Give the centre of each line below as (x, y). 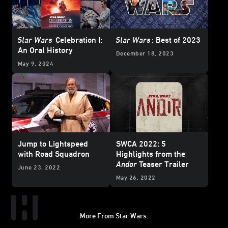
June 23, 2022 (39, 167)
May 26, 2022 (136, 177)
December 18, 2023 (145, 53)
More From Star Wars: (114, 215)
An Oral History (46, 50)
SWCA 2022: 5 (141, 143)
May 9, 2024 (36, 63)
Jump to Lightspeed (53, 143)
